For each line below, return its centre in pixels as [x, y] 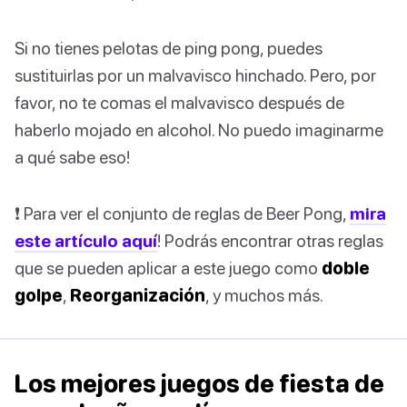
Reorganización [138, 295]
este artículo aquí [86, 241]
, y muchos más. [264, 295]
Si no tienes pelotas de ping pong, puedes [169, 48]
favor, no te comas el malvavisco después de [179, 103]
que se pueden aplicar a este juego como [168, 268]
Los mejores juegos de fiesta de [199, 384]
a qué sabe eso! [72, 157]
